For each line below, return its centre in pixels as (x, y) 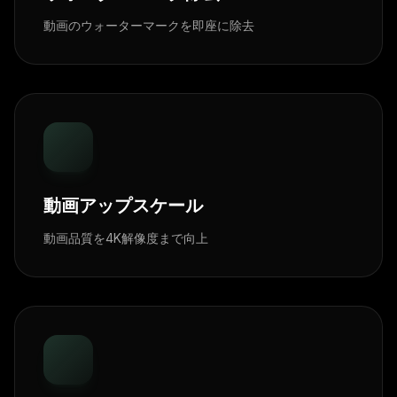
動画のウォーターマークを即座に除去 (149, 25)
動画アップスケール (123, 206)
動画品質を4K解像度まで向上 (126, 238)
